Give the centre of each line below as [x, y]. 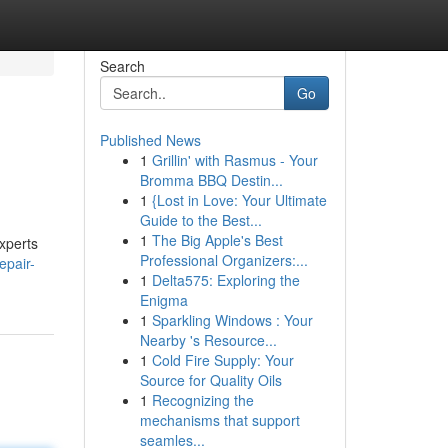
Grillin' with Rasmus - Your [234, 160]
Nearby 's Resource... [208, 340]
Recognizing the [202, 400]
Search [122, 66]
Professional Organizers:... [223, 260]
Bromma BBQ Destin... [211, 180]
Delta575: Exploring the [225, 280]
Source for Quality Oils [210, 380]
